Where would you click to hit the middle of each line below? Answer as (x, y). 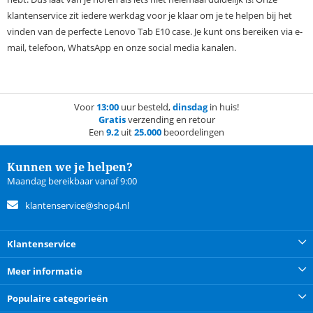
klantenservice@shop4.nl (77, 206)
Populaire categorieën (58, 299)
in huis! (223, 107)
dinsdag (190, 107)
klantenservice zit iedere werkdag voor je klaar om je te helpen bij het (150, 16)
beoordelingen (193, 132)
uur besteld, (146, 107)
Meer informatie (45, 271)
